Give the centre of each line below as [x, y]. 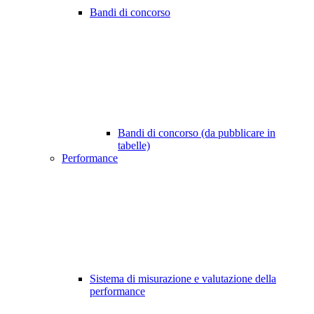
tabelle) [134, 146]
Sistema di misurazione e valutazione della [183, 279]
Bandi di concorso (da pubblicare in [197, 133]
